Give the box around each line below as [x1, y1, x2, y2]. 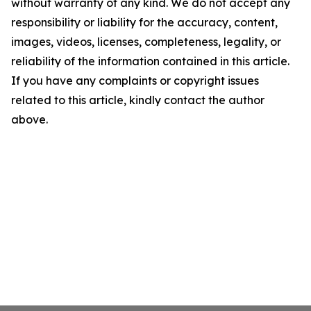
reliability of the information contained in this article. [11, 54, 289, 68]
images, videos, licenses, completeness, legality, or [11, 35, 281, 49]
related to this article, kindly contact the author [11, 93, 264, 107]
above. [11, 112, 48, 126]
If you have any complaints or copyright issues [11, 74, 259, 87]
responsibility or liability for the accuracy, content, [11, 15, 278, 29]
